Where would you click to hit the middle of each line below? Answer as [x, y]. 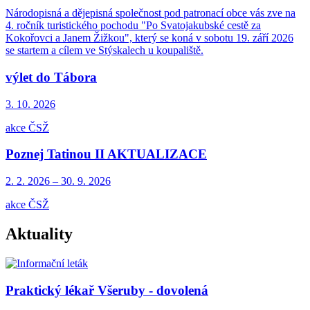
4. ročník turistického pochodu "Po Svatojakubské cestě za [133, 26]
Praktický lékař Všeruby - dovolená [107, 290]
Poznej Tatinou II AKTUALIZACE [106, 154]
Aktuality [39, 234]
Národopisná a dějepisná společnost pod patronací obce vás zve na [151, 13]
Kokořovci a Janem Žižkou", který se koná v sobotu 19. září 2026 [149, 38]
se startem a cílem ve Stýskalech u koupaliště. [104, 51]
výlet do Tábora [51, 77]
